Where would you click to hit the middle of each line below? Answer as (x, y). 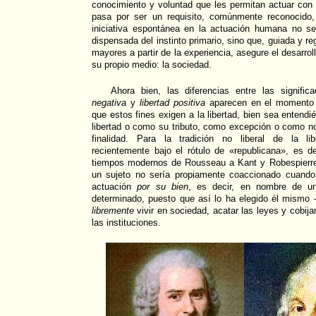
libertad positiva (170, 103)
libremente (113, 211)
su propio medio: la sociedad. (152, 65)
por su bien (163, 187)
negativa (111, 103)
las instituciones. (126, 223)
